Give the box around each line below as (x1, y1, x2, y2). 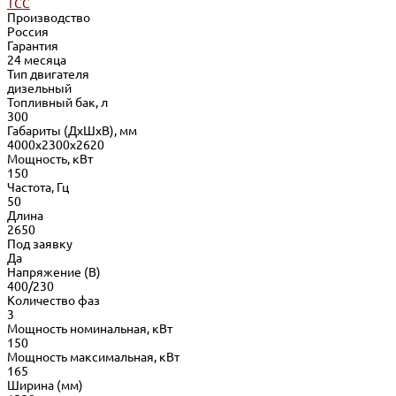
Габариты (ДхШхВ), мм (7, 123, 137, 138)
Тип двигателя (7, 66, 89, 81)
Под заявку (7, 236, 72, 251)
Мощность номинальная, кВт (7, 321, 172, 336)
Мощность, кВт (7, 151, 93, 166)
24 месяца (7, 52, 66, 67)
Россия (7, 24, 49, 39)
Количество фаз (7, 293, 100, 308)
